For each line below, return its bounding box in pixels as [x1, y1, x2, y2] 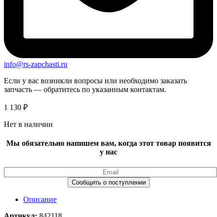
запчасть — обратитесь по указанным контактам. [4, 85, 166, 93]
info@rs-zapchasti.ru [4, 60, 67, 68]
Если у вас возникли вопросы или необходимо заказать [4, 76, 187, 85]
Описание [23, 195, 57, 203]
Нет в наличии [4, 120, 53, 128]
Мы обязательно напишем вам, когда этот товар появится [6, 139, 211, 148]
